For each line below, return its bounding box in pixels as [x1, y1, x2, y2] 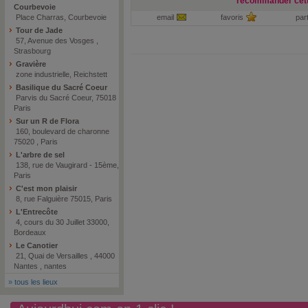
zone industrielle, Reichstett [14, 70, 107, 78]
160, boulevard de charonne [14, 127, 109, 135]
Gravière [14, 60, 46, 68]
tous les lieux [14, 278, 58, 286]
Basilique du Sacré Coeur [14, 83, 107, 91]
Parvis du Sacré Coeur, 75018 [14, 93, 116, 102]
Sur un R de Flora [14, 117, 79, 125]
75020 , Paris [14, 137, 58, 146]
